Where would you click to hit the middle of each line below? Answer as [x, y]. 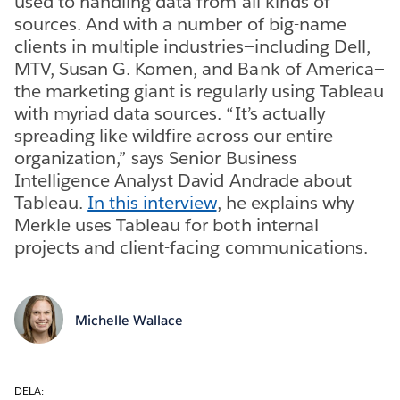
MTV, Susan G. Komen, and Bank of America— [200, 68]
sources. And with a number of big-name [180, 24]
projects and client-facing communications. [191, 247]
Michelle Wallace [129, 321]
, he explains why [285, 202]
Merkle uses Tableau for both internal [167, 225]
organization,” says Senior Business [156, 158]
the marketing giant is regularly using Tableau [199, 91]
